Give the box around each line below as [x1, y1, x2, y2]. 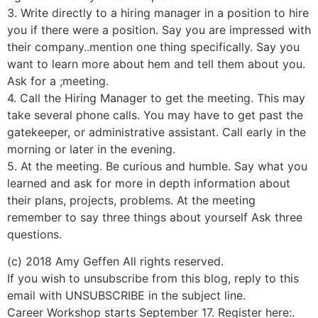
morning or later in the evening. [7, 141, 175, 156]
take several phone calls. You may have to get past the [7, 107, 303, 122]
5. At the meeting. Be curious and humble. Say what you [7, 158, 307, 173]
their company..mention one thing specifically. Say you [7, 39, 300, 54]
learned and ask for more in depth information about [7, 175, 290, 190]
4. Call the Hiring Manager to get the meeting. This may [7, 90, 305, 105]
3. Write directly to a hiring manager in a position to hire [7, 5, 309, 20]
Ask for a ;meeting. [7, 73, 109, 88]
